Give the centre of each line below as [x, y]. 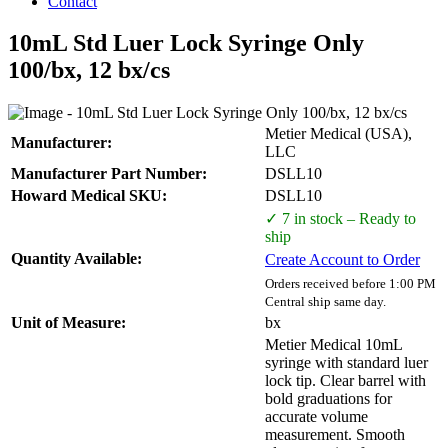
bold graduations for [328, 399]
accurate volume [316, 417]
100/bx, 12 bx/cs [89, 70]
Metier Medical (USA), [338, 134]
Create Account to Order [342, 260]
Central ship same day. [325, 302]
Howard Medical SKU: [89, 196]
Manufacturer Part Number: [109, 174]
